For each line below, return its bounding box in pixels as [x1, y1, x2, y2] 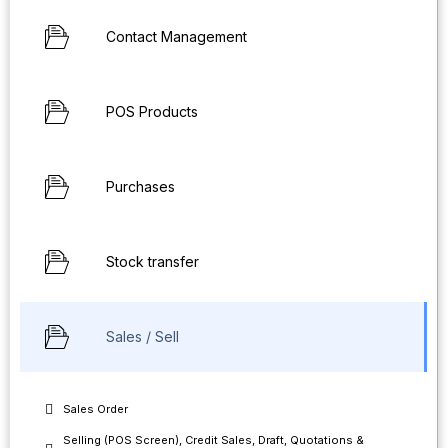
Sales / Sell [106, 328, 179, 345]
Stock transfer [106, 253, 199, 270]
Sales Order [63, 402, 128, 416]
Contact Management [106, 28, 247, 45]
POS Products [106, 103, 198, 120]
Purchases [106, 178, 175, 195]
